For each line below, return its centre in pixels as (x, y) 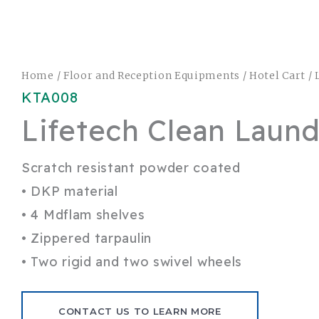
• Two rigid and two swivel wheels (132, 262)
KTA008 (50, 98)
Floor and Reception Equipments (151, 76)
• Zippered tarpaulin (87, 239)
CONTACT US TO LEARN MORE (140, 311)
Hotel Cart (278, 76)
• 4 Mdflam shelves (83, 215)
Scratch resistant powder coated (131, 168)
